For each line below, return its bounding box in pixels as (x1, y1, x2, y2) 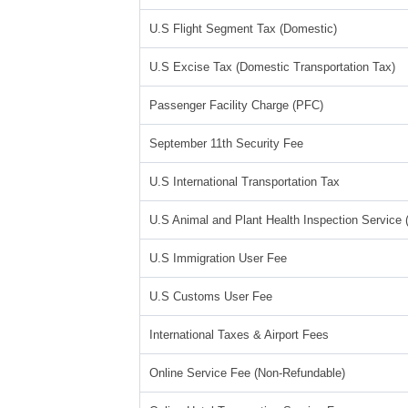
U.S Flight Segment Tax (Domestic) (148, 22, 337, 36)
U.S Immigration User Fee (148, 251, 287, 265)
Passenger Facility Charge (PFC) (148, 98, 323, 112)
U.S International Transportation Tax (148, 175, 340, 189)
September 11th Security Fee (148, 137, 303, 150)
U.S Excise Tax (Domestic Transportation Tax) (148, 60, 395, 74)
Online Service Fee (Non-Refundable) (148, 366, 345, 380)
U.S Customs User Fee (148, 290, 272, 303)
